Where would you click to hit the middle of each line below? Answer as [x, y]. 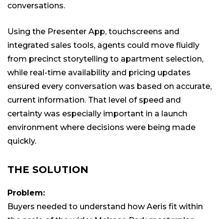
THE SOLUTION [48, 170]
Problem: [26, 193]
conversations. [36, 6]
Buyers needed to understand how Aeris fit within [105, 207]
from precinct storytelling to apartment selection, [105, 59]
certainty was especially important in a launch [97, 114]
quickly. [22, 141]
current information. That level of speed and [94, 100]
